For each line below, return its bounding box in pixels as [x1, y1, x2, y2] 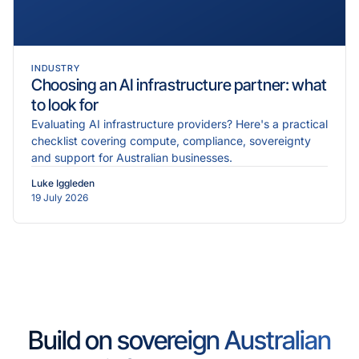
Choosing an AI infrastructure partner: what [31, 75, 328, 95]
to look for [31, 95, 99, 115]
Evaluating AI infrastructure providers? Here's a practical [31, 116, 328, 131]
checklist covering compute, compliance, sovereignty [31, 133, 311, 147]
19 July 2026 [31, 191, 88, 204]
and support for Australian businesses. [31, 150, 232, 164]
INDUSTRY [31, 62, 81, 74]
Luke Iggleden [31, 176, 95, 189]
